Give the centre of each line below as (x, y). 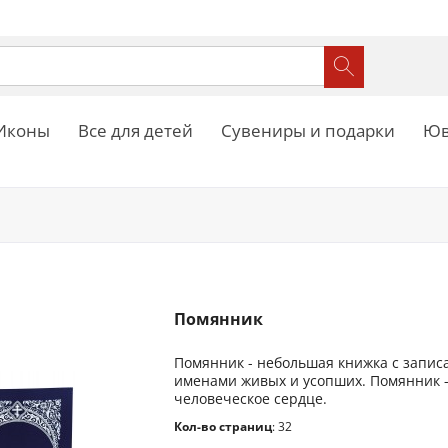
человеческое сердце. (251, 399)
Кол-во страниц (223, 427)
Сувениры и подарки (308, 130)
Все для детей (135, 130)
